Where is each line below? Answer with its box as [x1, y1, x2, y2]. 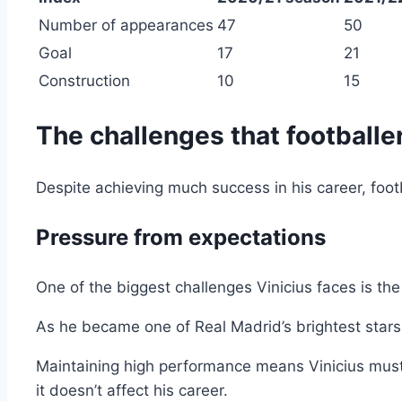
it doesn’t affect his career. [36, 380, 228, 399]
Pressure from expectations [36, 223, 326, 250]
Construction [39, 72, 130, 91]
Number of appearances [39, 16, 214, 35]
